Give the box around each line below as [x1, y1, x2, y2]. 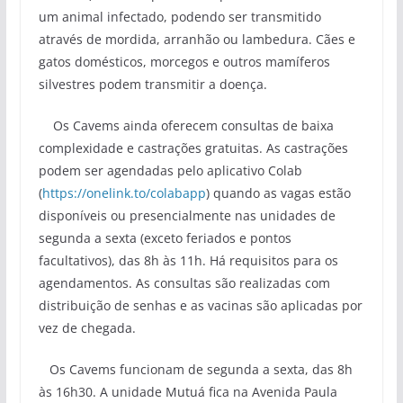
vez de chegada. [38, 319, 136, 337]
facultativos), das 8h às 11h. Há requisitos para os [38, 252, 338, 270]
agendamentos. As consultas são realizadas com [38, 274, 330, 292]
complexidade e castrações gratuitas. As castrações [38, 139, 348, 157]
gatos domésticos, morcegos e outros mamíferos [38, 53, 330, 71]
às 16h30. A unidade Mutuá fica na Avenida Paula [38, 383, 337, 401]
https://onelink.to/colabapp [41, 184, 206, 202]
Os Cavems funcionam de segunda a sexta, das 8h [38, 361, 353, 379]
